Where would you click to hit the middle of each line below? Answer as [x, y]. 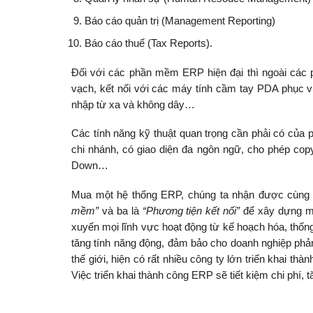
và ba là [121, 211]
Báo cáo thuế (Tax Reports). [148, 43]
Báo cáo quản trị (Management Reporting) [180, 21]
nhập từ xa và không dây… [133, 104]
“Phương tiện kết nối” [191, 211]
